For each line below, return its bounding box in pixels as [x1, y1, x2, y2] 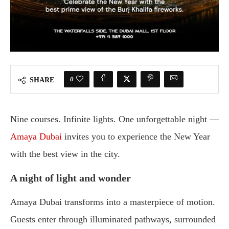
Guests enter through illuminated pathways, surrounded [10, 214, 216, 225]
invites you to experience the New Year [62, 131, 210, 142]
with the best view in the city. [10, 149, 120, 159]
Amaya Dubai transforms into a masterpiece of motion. [10, 197, 215, 208]
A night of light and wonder [10, 172, 131, 184]
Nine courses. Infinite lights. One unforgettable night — [10, 114, 219, 125]
